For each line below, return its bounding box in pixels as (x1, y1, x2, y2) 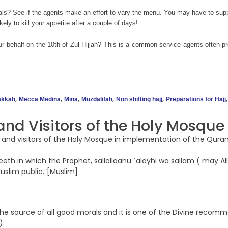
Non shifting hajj (116, 96, 162, 103)
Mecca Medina (19, 96, 61, 103)
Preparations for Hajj (166, 96, 226, 103)
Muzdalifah (81, 96, 112, 103)
